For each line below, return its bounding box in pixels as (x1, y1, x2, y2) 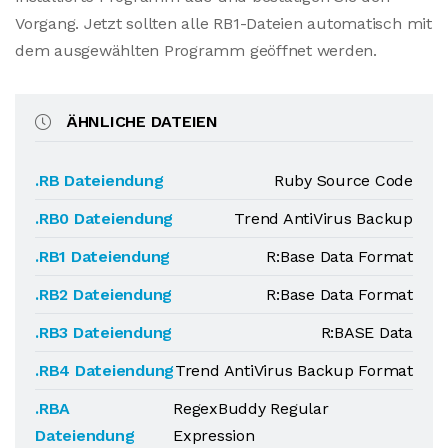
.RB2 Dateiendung (35, 285, 173, 304)
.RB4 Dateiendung (35, 361, 175, 380)
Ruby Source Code (273, 171, 413, 190)
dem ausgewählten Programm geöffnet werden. (15, 41, 377, 60)
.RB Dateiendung (35, 171, 164, 190)
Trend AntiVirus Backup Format (174, 361, 413, 380)
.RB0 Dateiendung (35, 209, 174, 228)
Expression (173, 426, 255, 445)
